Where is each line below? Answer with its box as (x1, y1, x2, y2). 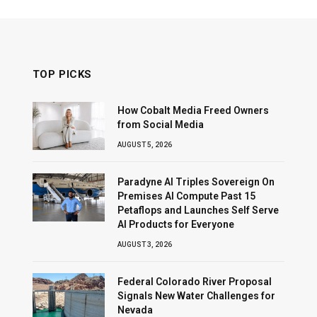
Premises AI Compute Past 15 (117, 190, 255, 202)
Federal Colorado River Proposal (117, 275, 272, 287)
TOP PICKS (32, 67, 93, 81)
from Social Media (117, 118, 204, 130)
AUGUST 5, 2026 (117, 140, 172, 149)
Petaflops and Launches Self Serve (117, 204, 279, 216)
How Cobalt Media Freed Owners (117, 104, 269, 116)
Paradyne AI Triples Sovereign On (117, 175, 275, 188)
